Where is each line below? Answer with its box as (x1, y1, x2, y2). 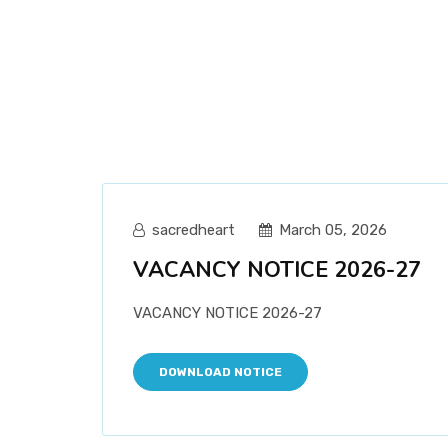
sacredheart (148, 221, 235, 240)
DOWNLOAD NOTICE (159, 365, 282, 380)
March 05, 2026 (279, 221, 387, 240)
